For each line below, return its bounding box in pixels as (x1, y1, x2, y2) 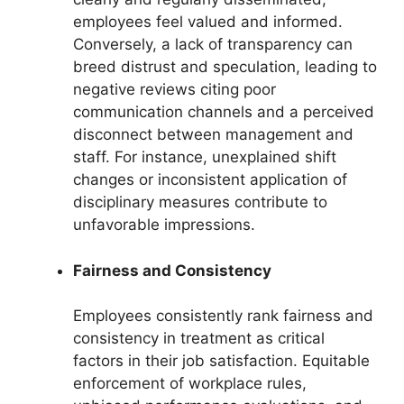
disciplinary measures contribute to (73, 193, 327, 212)
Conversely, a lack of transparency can (73, 35, 353, 54)
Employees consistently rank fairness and (73, 307, 373, 326)
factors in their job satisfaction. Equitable (73, 352, 370, 371)
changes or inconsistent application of (73, 170, 347, 189)
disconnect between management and (73, 125, 353, 144)
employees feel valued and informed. (73, 13, 343, 32)
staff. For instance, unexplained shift (73, 148, 336, 167)
